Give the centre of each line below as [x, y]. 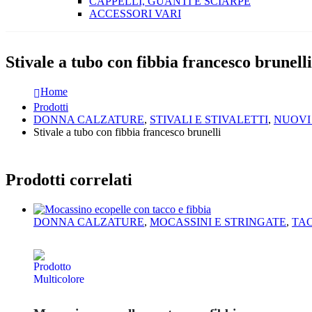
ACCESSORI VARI [135, 14]
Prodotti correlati [69, 180]
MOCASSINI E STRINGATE [218, 221]
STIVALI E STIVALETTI [209, 120]
